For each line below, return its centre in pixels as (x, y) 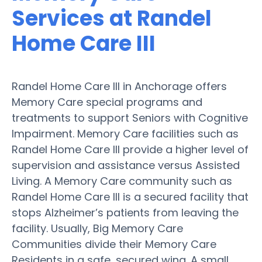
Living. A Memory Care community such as (122, 181)
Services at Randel (112, 18)
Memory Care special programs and (107, 102)
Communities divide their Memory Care (114, 244)
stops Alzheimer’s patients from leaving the (125, 212)
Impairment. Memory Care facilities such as (125, 133)
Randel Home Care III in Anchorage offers (119, 86)
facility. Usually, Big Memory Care (97, 228)
